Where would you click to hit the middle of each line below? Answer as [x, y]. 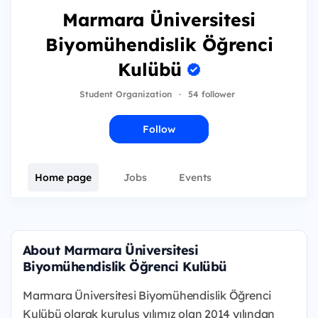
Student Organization [126, 94]
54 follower [212, 94]
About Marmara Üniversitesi [110, 250]
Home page [63, 177]
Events [195, 177]
